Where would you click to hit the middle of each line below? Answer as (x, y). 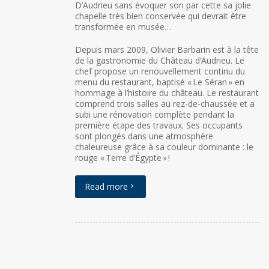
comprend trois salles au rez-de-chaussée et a (165, 103)
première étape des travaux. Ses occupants (159, 125)
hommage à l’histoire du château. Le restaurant (167, 92)
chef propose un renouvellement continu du (160, 71)
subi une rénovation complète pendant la (155, 114)
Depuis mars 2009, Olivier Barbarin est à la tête (167, 49)
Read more (106, 186)
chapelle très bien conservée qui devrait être (161, 16)
